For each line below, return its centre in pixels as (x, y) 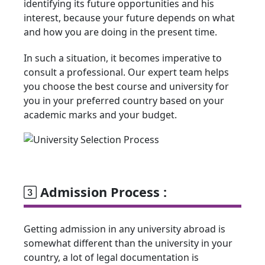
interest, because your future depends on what (129, 18)
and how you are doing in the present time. (120, 32)
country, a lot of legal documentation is (111, 257)
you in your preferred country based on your (124, 101)
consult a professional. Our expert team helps (126, 72)
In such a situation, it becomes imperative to (123, 58)
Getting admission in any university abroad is (125, 229)
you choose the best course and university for (126, 87)
